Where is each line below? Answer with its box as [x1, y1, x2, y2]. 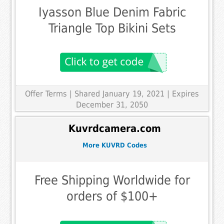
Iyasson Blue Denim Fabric [38, 4, 186, 19]
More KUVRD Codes [82, 141, 147, 149]
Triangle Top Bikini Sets [48, 20, 176, 35]
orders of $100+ [66, 188, 158, 203]
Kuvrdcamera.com [68, 123, 161, 135]
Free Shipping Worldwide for [34, 172, 190, 187]
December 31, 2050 [76, 99, 148, 109]
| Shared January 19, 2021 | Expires [69, 88, 199, 98]
